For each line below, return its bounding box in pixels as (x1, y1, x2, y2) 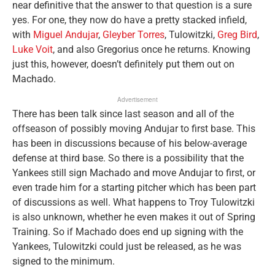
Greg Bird (217, 29, 257, 41)
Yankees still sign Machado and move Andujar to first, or (12, 167, 255, 179)
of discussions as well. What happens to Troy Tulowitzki (12, 196, 255, 209)
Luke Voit (12, 44, 53, 56)
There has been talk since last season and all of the (12, 108, 234, 120)
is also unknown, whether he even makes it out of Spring (12, 211, 255, 223)
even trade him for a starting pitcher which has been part (12, 182, 256, 194)
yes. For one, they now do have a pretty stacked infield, (12, 14, 247, 26)
